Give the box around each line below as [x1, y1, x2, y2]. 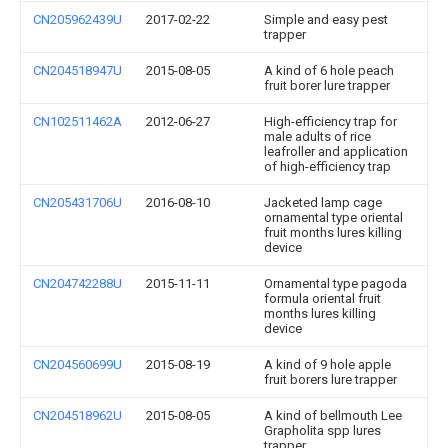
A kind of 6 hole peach [264, 63, 394, 78]
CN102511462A [33, 114, 122, 129]
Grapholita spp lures [264, 423, 381, 438]
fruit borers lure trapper [264, 372, 397, 387]
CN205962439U [33, 12, 122, 27]
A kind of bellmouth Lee [264, 408, 402, 423]
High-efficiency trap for [264, 114, 397, 129]
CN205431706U [33, 195, 122, 210]
